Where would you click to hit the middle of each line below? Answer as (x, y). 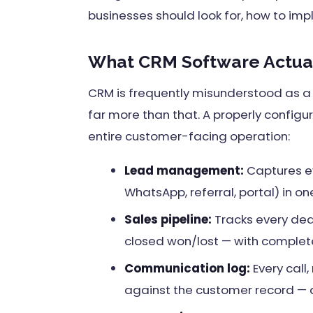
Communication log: (187, 268)
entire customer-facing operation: (189, 136)
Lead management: (184, 170)
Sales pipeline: (168, 219)
